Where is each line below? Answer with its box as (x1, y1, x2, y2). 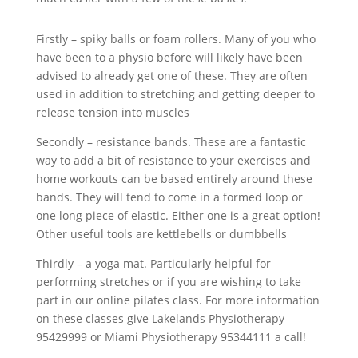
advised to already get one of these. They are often (35, 67, 308, 83)
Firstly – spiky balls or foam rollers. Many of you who (35, 30, 316, 46)
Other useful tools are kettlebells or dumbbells (35, 225, 287, 241)
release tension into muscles (35, 104, 189, 120)
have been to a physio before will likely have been (35, 49, 303, 65)
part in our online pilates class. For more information (35, 292, 320, 308)
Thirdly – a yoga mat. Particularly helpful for (35, 255, 271, 271)
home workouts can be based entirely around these (35, 170, 312, 186)
